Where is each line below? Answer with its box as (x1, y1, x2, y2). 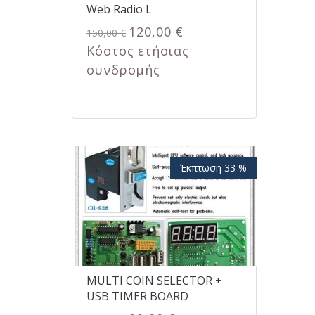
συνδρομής (86, 60, 161, 78)
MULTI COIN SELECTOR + (86, 273, 222, 289)
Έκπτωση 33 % (179, 161, 247, 175)
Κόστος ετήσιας (86, 41, 189, 59)
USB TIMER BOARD (86, 288, 188, 304)
